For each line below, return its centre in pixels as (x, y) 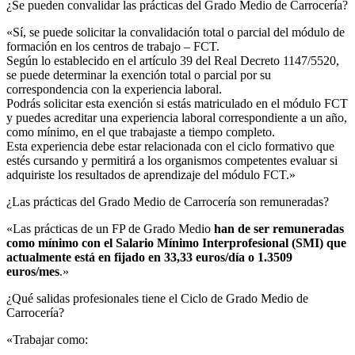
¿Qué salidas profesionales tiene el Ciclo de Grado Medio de (157, 298)
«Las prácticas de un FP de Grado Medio (110, 228)
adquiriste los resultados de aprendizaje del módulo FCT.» (151, 174)
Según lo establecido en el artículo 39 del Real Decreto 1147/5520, (173, 60)
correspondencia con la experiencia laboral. (114, 89)
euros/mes (33, 271)
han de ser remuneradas (279, 228)
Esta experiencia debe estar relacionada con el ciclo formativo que (170, 146)
